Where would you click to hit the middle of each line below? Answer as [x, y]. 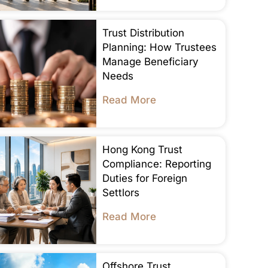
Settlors [121, 192]
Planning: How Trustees [159, 47]
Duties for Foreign [144, 178]
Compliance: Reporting [156, 164]
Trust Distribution [143, 33]
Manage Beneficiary [150, 61]
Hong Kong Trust [142, 149]
